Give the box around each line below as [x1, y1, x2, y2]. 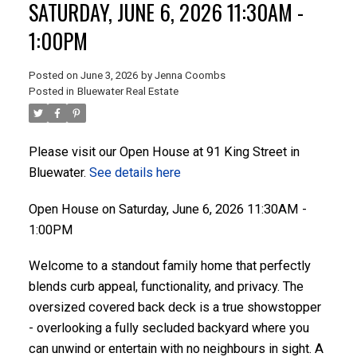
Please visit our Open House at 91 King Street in [28, 143, 300, 159]
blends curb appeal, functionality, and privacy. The [28, 279, 304, 295]
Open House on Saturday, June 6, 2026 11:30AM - [28, 201, 307, 217]
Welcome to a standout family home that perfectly [28, 258, 311, 274]
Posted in [28, 84, 74, 97]
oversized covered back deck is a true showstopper [28, 300, 321, 316]
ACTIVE [242, 53, 273, 65]
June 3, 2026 [80, 69, 138, 81]
